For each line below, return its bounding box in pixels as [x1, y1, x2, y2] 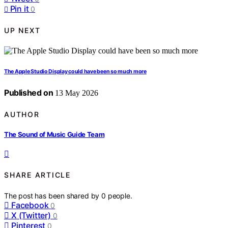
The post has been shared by [4, 191, 102, 200]
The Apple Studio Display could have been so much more [4, 68, 147, 75]
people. [107, 191, 132, 200]
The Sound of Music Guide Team [4, 130, 105, 138]
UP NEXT [4, 25, 41, 35]
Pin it [10, 4, 29, 14]
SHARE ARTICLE [4, 170, 71, 180]
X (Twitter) [11, 210, 51, 220]
